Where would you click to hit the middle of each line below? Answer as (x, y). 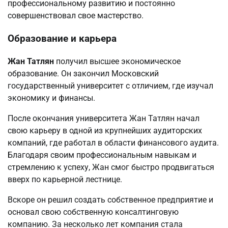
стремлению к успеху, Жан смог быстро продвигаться (111, 167)
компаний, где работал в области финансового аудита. (113, 142)
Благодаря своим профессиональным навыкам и (102, 155)
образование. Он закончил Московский (83, 73)
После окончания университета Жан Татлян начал (104, 118)
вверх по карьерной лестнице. (65, 179)
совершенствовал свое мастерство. (76, 16)
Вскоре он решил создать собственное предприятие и (110, 199)
